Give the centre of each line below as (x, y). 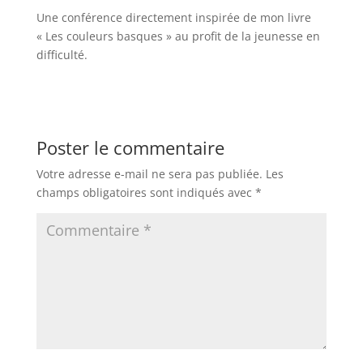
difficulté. (62, 54)
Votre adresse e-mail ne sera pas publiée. (149, 173)
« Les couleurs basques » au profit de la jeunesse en (178, 36)
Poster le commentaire (130, 147)
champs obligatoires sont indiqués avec (145, 192)
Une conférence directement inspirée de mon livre (173, 17)
